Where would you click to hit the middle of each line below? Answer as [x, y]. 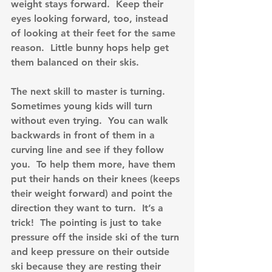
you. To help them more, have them [95, 165]
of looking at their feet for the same [95, 33]
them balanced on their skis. [75, 63]
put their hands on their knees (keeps [97, 179]
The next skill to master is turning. [91, 92]
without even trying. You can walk [91, 121]
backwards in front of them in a [84, 135]
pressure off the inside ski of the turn [97, 237]
